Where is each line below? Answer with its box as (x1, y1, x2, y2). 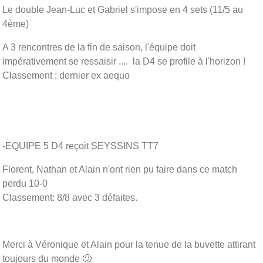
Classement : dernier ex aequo (2, 70, 130, 80)
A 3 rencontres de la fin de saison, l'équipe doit (2, 42, 195, 52)
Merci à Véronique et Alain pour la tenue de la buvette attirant (2, 239, 255, 249)
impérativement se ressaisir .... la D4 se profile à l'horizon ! (2, 56, 245, 66)
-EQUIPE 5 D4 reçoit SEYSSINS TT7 (2, 140, 159, 151)
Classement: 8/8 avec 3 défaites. (2, 192, 137, 203)
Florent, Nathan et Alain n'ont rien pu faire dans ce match (2, 164, 237, 174)
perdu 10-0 (2, 178, 48, 188)
